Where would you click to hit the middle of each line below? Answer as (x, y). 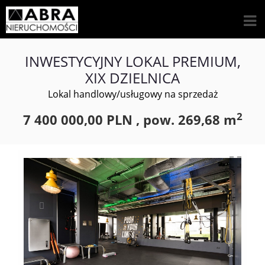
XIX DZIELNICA (132, 78)
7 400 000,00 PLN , (83, 119)
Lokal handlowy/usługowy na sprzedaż (132, 94)
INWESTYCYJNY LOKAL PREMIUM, (132, 61)
